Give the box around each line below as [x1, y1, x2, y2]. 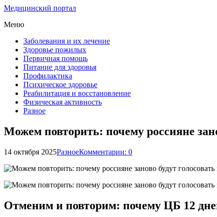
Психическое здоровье [23, 80, 97, 89]
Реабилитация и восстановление [23, 89, 131, 97]
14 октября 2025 [4, 147, 57, 156]
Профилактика [23, 72, 72, 80]
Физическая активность [23, 98, 102, 106]
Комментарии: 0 [79, 147, 132, 156]
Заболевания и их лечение [23, 37, 110, 45]
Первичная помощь [23, 54, 88, 62]
